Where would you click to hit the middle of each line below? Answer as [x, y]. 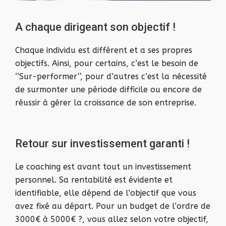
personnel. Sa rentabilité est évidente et [94, 180]
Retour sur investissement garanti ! [102, 144]
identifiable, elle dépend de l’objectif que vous [106, 193]
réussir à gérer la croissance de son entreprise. [106, 103]
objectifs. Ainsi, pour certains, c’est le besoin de [107, 63]
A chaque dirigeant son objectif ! [95, 27]
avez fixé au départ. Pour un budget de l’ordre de [113, 206]
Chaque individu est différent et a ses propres [104, 50]
